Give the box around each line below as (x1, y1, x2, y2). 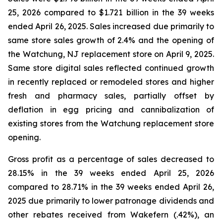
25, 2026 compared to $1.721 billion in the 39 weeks (8, 7, 214, 17)
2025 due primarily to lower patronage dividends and (8, 196, 214, 206)
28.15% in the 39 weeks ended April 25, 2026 (8, 168, 214, 178)
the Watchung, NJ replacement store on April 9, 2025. (8, 49, 214, 59)
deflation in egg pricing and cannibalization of (8, 105, 214, 114)
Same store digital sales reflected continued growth (8, 63, 214, 73)
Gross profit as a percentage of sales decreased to (8, 154, 214, 164)
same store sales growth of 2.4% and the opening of (8, 35, 214, 45)
